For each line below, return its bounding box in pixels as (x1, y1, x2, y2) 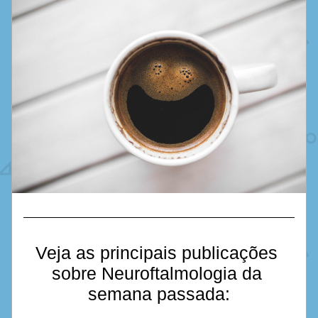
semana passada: (88, 284, 230, 304)
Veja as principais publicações (35, 243, 278, 263)
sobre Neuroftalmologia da (51, 263, 262, 283)
